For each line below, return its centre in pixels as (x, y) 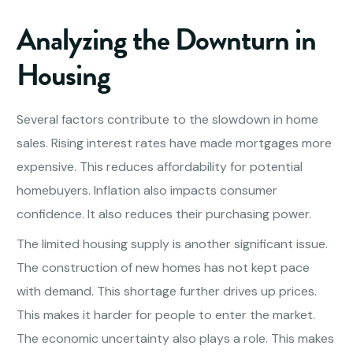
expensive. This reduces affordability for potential (160, 167)
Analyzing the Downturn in (167, 40)
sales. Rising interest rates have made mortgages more (175, 143)
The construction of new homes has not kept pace (163, 268)
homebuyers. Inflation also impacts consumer (147, 191)
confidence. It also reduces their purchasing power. (164, 214)
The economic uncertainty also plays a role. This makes (176, 339)
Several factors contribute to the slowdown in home (168, 120)
